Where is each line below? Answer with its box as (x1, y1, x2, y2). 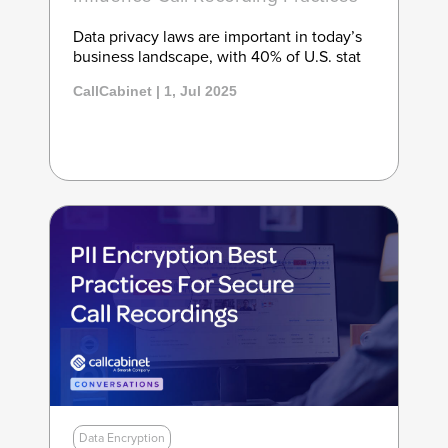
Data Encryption (78, 431, 165, 446)
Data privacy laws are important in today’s (72, 27, 362, 48)
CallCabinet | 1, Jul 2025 (72, 83, 237, 100)
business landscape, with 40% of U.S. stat (72, 47, 361, 68)
